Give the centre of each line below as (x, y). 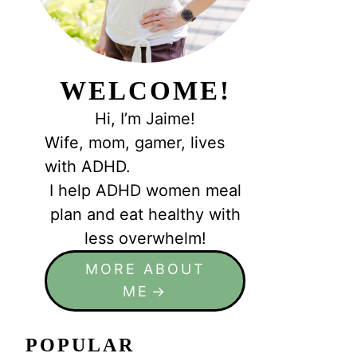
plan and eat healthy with (145, 215)
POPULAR (80, 345)
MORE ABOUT (145, 269)
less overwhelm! (145, 239)
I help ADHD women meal (145, 191)
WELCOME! (145, 91)
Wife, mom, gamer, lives (135, 143)
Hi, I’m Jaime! (145, 119)
